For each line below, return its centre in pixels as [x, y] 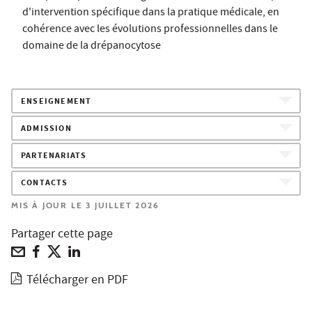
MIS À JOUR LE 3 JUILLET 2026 [85, 205]
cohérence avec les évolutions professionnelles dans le [150, 30]
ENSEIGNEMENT [56, 102]
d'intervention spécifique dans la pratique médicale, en [151, 13]
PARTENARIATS [54, 157]
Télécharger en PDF [78, 281]
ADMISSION [46, 129]
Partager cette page [62, 235]
